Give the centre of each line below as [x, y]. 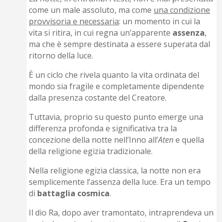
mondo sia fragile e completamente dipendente [117, 86]
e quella [189, 140]
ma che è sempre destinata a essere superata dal [120, 44]
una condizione [182, 10]
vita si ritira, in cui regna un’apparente [101, 33]
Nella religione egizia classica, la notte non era [115, 171]
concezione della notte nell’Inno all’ [94, 140]
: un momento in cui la [160, 22]
